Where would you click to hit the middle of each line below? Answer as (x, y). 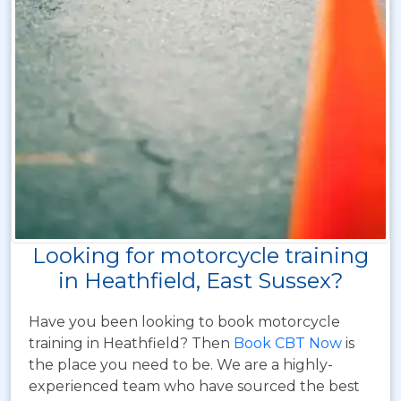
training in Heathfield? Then (131, 343)
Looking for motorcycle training (200, 255)
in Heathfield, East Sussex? (200, 280)
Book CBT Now (288, 343)
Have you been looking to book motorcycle (184, 321)
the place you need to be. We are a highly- (181, 364)
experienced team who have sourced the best (194, 386)
